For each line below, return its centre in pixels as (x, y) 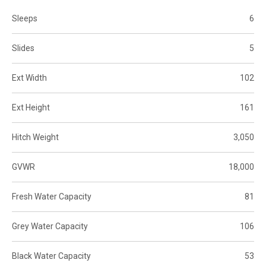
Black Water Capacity (51, 256)
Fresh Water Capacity (52, 197)
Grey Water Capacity (50, 227)
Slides (23, 48)
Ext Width (29, 78)
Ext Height (31, 108)
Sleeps (25, 19)
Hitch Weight (35, 137)
